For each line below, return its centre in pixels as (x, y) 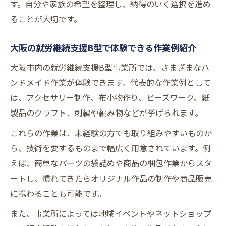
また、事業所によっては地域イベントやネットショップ (111, 214)
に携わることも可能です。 (58, 193)
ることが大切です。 (46, 19)
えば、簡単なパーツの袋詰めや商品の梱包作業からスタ (111, 163)
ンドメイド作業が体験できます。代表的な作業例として (110, 82)
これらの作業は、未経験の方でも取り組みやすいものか (111, 133)
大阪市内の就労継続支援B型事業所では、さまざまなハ (110, 67)
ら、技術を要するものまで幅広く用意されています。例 (110, 148)
